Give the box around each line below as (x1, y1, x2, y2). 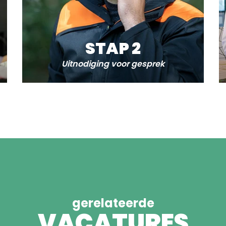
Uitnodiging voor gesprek (62, 58, 164, 70)
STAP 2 (85, 37, 141, 60)
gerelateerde (72, 195, 154, 211)
